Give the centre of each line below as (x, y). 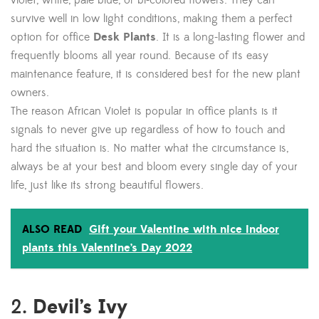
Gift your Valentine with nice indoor (184, 230)
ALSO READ (52, 230)
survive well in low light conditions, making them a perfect (152, 19)
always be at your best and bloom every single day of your (154, 167)
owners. (30, 93)
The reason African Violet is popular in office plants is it (144, 111)
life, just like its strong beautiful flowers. (107, 185)
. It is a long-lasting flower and (230, 37)
